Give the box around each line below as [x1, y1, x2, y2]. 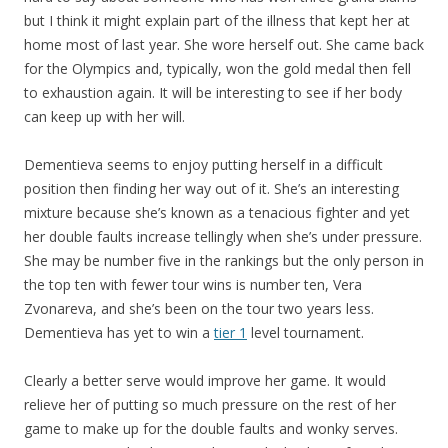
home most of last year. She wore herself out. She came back [24, 35, 424, 54]
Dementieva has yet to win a [24, 323, 214, 342]
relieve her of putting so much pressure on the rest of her [24, 395, 396, 414]
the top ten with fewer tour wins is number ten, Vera [24, 275, 362, 294]
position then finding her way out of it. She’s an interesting [24, 179, 399, 198]
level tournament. [247, 323, 364, 342]
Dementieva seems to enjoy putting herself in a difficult [24, 155, 383, 174]
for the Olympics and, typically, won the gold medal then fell [24, 59, 411, 78]
